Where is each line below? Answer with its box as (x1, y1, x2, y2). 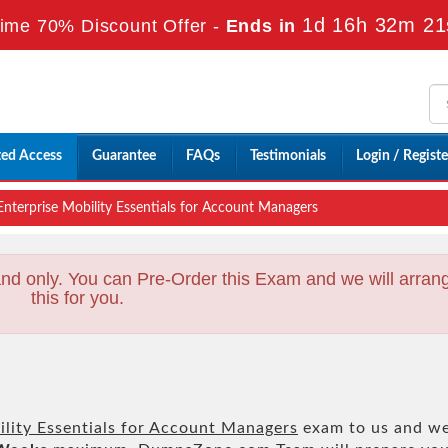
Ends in (219, 16, 302, 36)
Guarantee (92, 148, 156, 163)
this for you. (31, 287, 125, 308)
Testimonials (250, 148, 326, 163)
